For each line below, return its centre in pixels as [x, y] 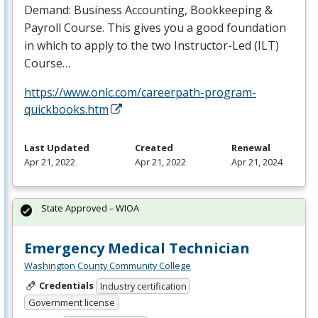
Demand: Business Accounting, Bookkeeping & [148, 10]
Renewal [251, 147]
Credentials [66, 285]
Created [154, 147]
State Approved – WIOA [90, 208]
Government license [71, 302]
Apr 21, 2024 [257, 161]
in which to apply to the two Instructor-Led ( [141, 45]
